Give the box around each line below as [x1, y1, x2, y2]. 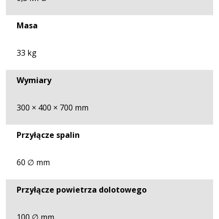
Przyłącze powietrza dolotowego [17, 184, 147, 195]
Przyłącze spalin [17, 129, 80, 140]
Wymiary [17, 74, 51, 86]
